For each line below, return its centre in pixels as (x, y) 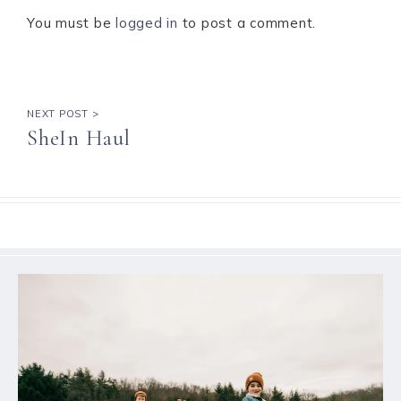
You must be (71, 22)
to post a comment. (247, 22)
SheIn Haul (79, 138)
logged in (147, 22)
